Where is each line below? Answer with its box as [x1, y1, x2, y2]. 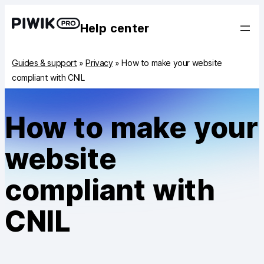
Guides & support [12, 58, 77, 68]
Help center [80, 21, 150, 35]
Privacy [85, 58, 113, 68]
